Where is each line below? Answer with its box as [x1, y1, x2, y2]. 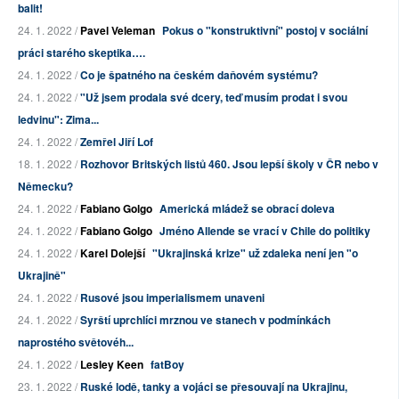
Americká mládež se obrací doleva [159, 200, 335, 217]
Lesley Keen [80, 356, 143, 373]
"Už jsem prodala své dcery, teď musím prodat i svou [80, 89, 347, 106]
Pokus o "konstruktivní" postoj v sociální [162, 22, 368, 39]
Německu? [18, 178, 73, 195]
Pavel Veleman [80, 22, 155, 39]
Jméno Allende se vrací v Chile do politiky [159, 223, 370, 240]
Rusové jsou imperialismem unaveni [80, 289, 265, 306]
